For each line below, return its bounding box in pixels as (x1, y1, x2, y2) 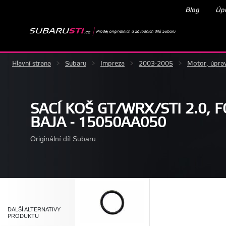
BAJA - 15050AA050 (30, 114, 166, 132)
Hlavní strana (12, 59, 51, 68)
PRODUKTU (8, 212, 39, 219)
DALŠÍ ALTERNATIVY (8, 206, 61, 212)
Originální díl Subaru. (30, 134, 98, 143)
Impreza (100, 59, 125, 68)
